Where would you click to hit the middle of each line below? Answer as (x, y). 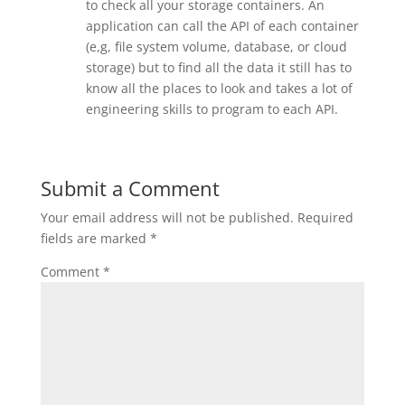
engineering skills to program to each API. (212, 109)
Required (325, 217)
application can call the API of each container (222, 26)
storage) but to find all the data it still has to (218, 67)
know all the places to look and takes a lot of (219, 88)
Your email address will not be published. (167, 217)
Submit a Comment (130, 188)
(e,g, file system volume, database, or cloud (216, 47)
